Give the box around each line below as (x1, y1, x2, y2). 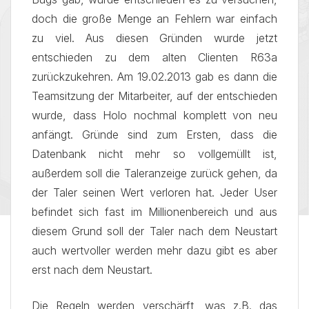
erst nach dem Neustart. (32, 263, 152, 277)
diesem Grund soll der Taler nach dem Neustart (32, 224, 277, 238)
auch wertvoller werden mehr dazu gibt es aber (32, 243, 277, 257)
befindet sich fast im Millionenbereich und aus (32, 205, 277, 219)
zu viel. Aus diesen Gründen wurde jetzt (32, 31, 277, 45)
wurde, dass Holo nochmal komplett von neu (32, 108, 277, 122)
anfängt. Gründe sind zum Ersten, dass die (32, 128, 277, 141)
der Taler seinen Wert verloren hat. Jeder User (32, 186, 277, 199)
